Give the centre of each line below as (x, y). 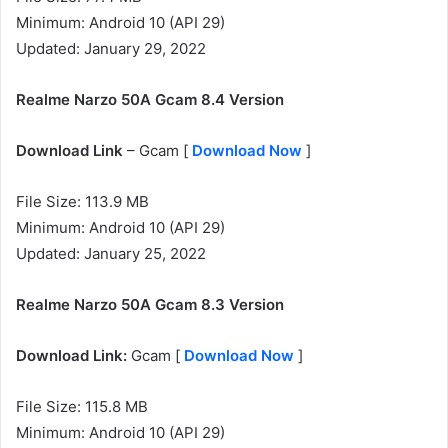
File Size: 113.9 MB (82, 202)
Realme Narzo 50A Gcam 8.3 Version (150, 305)
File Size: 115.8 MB (82, 407)
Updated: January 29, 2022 (111, 49)
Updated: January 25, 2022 (111, 254)
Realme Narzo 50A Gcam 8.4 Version (150, 100)
